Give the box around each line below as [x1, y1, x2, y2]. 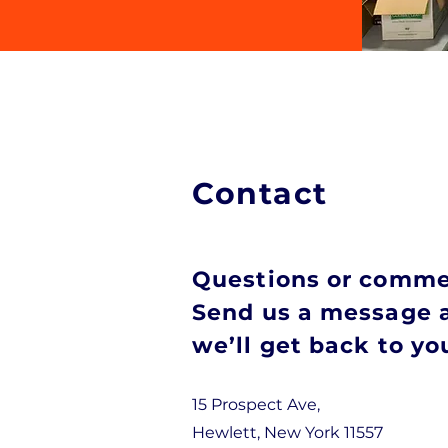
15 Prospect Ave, [192, 395, 320, 414]
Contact [192, 175, 328, 212]
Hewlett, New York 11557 [192, 423, 383, 442]
